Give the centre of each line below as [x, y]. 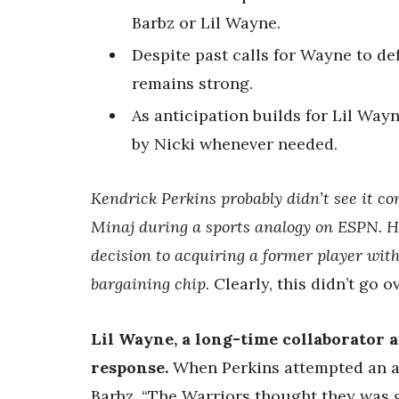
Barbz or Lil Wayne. [206, 22]
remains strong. [192, 83]
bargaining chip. [150, 284]
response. [130, 368]
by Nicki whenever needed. [235, 143]
